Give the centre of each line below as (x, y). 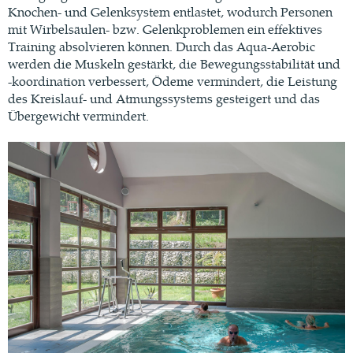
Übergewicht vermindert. (78, 116)
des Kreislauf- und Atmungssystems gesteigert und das (164, 98)
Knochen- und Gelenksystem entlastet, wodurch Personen (170, 12)
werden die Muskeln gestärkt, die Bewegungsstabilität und (174, 64)
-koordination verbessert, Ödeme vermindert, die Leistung (173, 81)
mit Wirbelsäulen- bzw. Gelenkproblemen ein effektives (165, 29)
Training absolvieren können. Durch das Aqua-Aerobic (162, 46)
